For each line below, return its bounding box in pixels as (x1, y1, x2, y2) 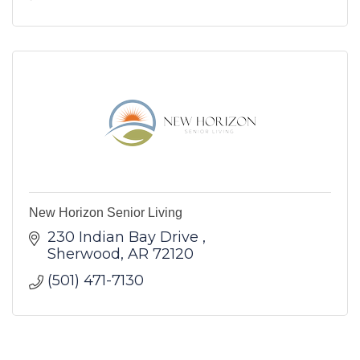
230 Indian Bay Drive (47, 228, 202, 246)
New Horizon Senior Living (29, 206, 182, 219)
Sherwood (47, 245, 121, 263)
